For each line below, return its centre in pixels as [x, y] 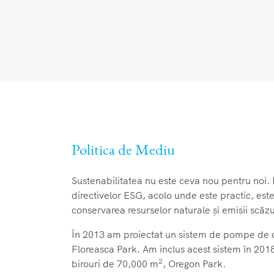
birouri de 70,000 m [115, 263]
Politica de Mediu [123, 149]
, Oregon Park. [194, 263]
